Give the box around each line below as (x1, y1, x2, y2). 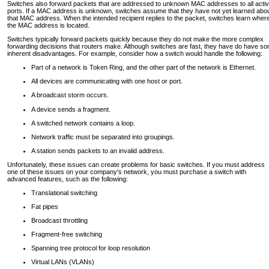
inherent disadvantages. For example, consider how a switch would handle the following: (7, 50, 262, 58)
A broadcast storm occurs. (31, 91, 109, 99)
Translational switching (31, 189, 97, 196)
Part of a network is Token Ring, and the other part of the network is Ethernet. (31, 64, 256, 71)
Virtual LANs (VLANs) (31, 258, 94, 265)
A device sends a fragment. (31, 105, 110, 113)
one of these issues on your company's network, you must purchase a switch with (7, 168, 246, 175)
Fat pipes (31, 202, 58, 210)
